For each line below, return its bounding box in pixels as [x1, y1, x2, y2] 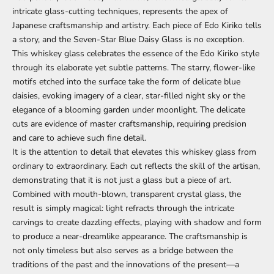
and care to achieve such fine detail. [12, 131, 146, 144]
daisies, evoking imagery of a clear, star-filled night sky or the [12, 89, 245, 102]
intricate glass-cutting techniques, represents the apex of [12, 5, 228, 17]
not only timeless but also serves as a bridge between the [12, 244, 233, 256]
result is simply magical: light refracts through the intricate [12, 202, 234, 214]
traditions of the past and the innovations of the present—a [12, 258, 239, 270]
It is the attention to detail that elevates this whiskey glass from [12, 146, 256, 158]
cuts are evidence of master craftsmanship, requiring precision [12, 117, 246, 130]
